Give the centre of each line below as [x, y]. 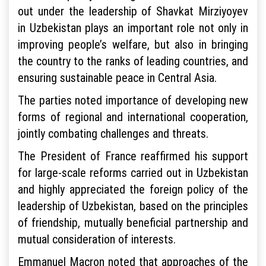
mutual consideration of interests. [97, 239]
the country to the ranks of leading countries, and [133, 61]
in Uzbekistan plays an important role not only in [133, 28]
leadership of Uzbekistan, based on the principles [133, 206]
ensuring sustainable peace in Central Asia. [117, 78]
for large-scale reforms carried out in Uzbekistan [133, 173]
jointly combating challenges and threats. [113, 134]
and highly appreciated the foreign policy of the [133, 189]
